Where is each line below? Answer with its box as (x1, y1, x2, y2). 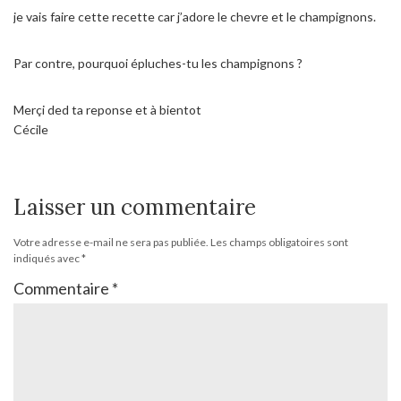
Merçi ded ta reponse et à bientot (13, 102, 201, 118)
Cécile (13, 122, 48, 138)
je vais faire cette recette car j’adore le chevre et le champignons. (13, 9, 376, 25)
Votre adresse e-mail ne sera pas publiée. (13, 235, 209, 250)
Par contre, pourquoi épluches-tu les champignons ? (13, 55, 303, 72)
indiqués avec (13, 252, 81, 266)
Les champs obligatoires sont (210, 235, 348, 250)
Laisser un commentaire (13, 193, 256, 222)
